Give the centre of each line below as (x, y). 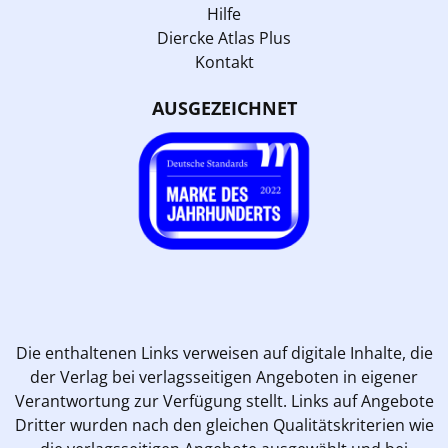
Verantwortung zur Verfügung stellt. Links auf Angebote (224, 400)
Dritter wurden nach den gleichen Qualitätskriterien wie (224, 424)
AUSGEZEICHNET (224, 107)
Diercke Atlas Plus (224, 37)
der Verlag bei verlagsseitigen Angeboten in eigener (224, 376)
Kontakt (224, 61)
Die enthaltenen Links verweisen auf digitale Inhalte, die (224, 352)
